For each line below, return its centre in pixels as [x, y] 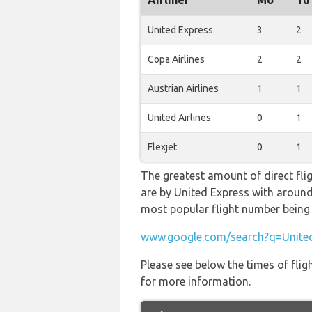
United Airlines [179, 118]
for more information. [196, 281]
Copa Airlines [176, 59]
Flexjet [162, 147]
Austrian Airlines [183, 88]
